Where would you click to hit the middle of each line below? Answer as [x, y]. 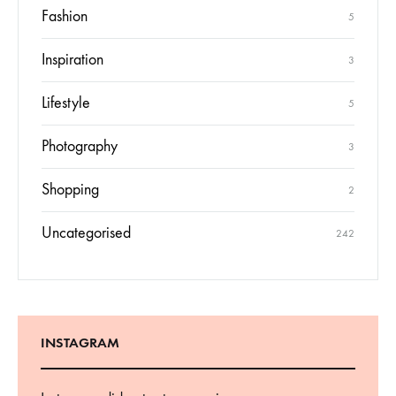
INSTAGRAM [80, 347]
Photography [80, 151]
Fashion [65, 21]
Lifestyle [66, 108]
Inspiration [72, 65]
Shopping [70, 194]
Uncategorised [86, 238]
